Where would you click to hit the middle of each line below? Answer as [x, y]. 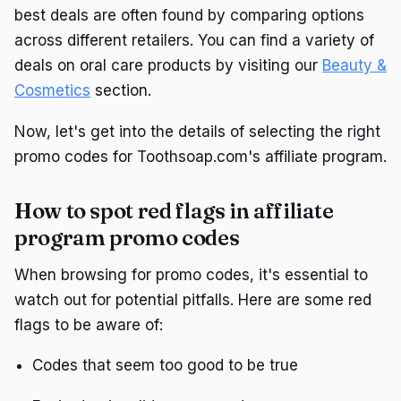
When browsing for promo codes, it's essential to [191, 274]
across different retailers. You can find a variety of [194, 41]
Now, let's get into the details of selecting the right [197, 131]
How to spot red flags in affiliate [174, 210]
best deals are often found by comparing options [189, 16]
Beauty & [354, 66]
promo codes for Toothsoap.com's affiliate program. [200, 156]
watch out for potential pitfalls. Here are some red [193, 299]
